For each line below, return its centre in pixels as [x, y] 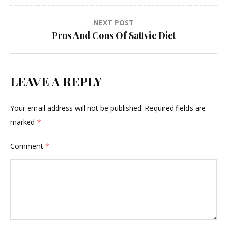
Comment [28, 146]
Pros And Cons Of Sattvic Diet [113, 36]
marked [24, 122]
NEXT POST [113, 23]
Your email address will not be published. [77, 108]
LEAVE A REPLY [56, 81]
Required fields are [175, 108]
